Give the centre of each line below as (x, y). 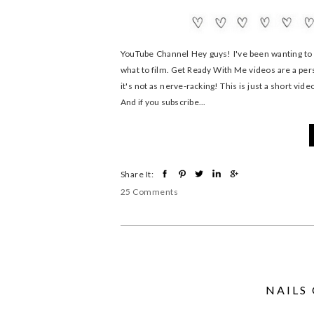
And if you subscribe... (163, 102)
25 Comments (150, 191)
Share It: (137, 174)
